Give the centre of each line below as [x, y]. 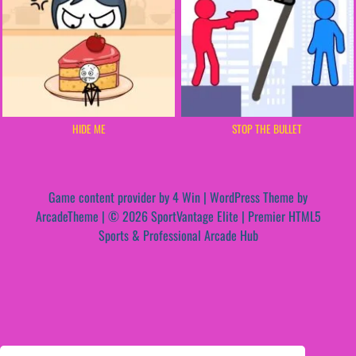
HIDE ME [89, 128]
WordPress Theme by [259, 197]
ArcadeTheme [67, 216]
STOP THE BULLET [267, 128]
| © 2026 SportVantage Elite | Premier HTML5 [209, 216]
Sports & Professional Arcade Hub [178, 235]
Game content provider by [110, 197]
